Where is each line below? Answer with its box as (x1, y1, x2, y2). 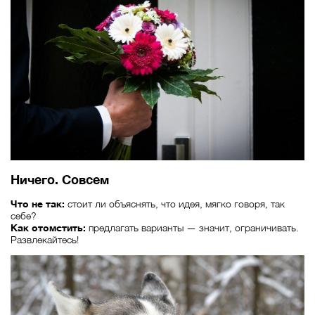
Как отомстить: (11, 221, 89, 234)
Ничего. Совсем (11, 172, 109, 188)
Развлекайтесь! (11, 233, 79, 246)
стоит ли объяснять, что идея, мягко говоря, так (67, 198, 285, 210)
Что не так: (11, 198, 67, 210)
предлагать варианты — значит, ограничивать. (89, 221, 299, 234)
